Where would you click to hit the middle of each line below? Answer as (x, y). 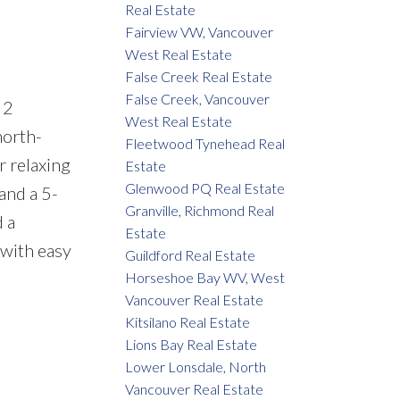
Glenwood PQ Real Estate (205, 188)
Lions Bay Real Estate (192, 345)
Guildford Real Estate (191, 255)
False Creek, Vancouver (198, 99)
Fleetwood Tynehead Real (205, 144)
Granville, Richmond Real (200, 211)
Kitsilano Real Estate (188, 322)
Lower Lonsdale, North (196, 367)
